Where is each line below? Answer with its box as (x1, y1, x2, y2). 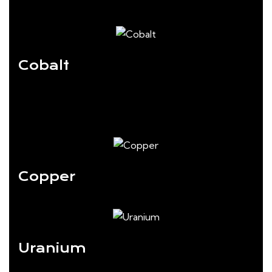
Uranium (18, 240, 86, 256)
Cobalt (18, 57, 69, 73)
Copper (18, 168, 75, 184)
